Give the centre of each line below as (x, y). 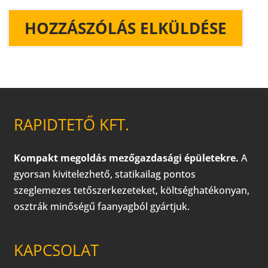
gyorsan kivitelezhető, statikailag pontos (105, 174)
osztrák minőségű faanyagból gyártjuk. (102, 207)
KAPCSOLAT (57, 250)
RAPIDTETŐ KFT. (72, 125)
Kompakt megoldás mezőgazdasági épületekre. (127, 158)
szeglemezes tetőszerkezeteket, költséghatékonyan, (132, 191)
